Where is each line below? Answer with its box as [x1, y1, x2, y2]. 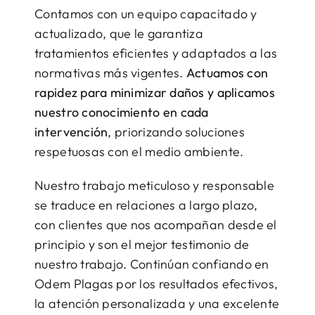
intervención [34, 124, 108, 141]
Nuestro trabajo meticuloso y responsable [34, 177, 274, 194]
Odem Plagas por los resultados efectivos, [34, 276, 278, 292]
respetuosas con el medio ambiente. [34, 143, 244, 160]
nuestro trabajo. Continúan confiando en [34, 256, 269, 273]
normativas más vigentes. [34, 65, 186, 82]
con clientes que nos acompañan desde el [34, 217, 277, 233]
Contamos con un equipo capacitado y [34, 6, 257, 22]
